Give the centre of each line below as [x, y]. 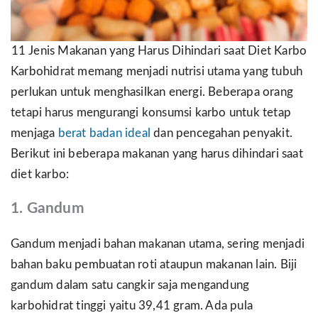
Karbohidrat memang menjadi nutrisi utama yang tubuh [157, 72]
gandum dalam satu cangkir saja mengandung [130, 285]
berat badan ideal [104, 134]
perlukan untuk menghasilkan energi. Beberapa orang [152, 93]
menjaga [34, 134]
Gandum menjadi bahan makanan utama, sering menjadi [158, 244]
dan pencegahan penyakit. [222, 134]
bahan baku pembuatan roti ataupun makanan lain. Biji [154, 264]
